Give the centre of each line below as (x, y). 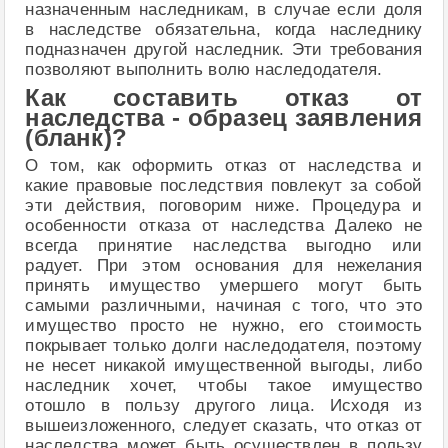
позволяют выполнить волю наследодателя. (204, 69)
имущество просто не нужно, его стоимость (224, 325)
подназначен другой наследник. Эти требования (224, 49)
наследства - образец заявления (224, 117)
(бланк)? (76, 137)
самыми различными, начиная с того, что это (224, 305)
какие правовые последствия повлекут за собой (224, 185)
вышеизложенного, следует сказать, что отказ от (224, 425)
